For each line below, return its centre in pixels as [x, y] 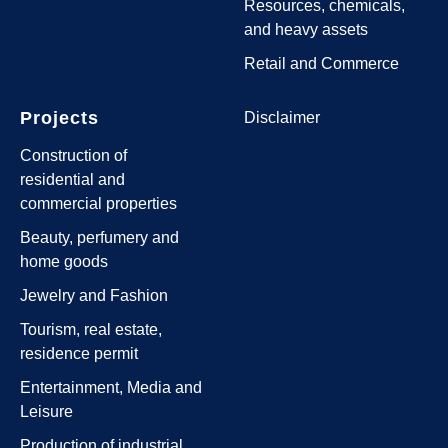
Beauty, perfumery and [99, 237]
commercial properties [98, 203]
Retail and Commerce [321, 63]
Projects [59, 117]
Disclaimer [282, 117]
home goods [64, 261]
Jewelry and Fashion [94, 295]
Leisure [46, 411]
